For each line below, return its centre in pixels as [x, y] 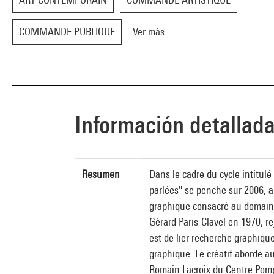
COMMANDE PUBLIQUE [67, 31]
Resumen [101, 174]
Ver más [149, 31]
